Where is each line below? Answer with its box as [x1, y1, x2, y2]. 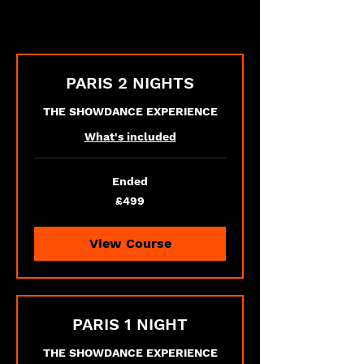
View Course [89, 236, 171, 251]
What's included [84, 130, 176, 143]
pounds [34, 209, 63, 218]
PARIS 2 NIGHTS [66, 73, 194, 93]
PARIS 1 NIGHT [72, 314, 188, 334]
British [34, 200, 57, 209]
